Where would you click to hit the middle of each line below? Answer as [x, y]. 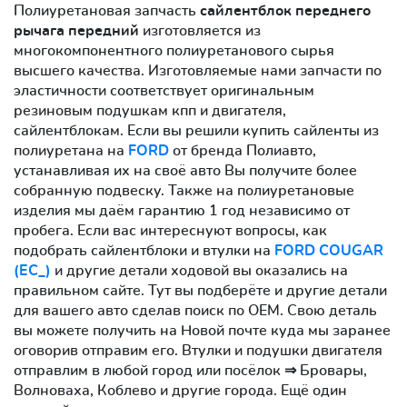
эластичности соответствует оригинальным [164, 90]
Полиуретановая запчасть [107, 10]
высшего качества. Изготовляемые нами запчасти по [198, 70]
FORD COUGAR [329, 250]
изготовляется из [200, 30]
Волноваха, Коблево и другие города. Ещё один [180, 390]
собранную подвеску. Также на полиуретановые [184, 190]
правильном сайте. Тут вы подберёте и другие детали [200, 290]
